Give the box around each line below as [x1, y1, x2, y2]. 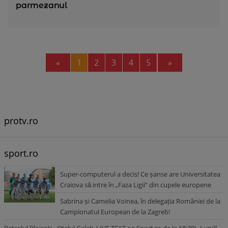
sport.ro [4, 147, 38, 159]
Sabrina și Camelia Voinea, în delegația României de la [60, 196, 220, 206]
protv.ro [4, 115, 38, 127]
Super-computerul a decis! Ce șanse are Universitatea [60, 169, 220, 179]
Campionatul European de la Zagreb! [60, 207, 170, 216]
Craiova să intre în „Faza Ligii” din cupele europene [60, 180, 211, 189]
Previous [60, 56, 93, 68]
